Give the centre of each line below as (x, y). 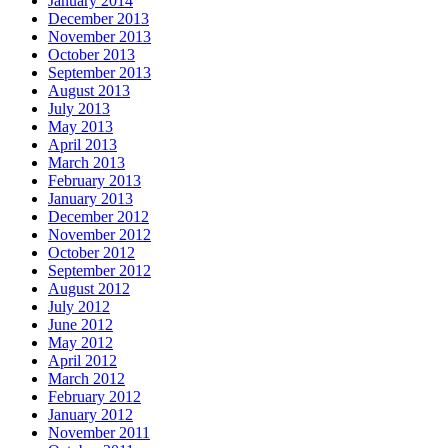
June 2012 (80, 325)
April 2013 (82, 145)
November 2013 (99, 37)
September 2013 (99, 73)
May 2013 (80, 127)
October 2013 (91, 55)
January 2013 (90, 199)
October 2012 (91, 253)
